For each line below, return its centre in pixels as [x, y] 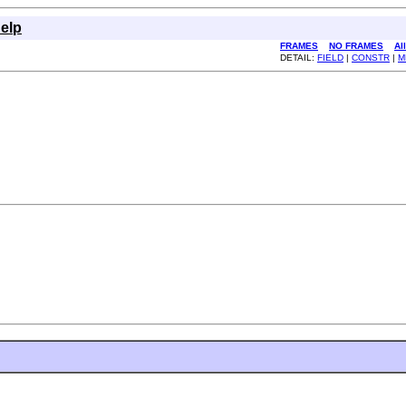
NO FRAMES [356, 46]
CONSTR [371, 58]
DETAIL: [299, 58]
